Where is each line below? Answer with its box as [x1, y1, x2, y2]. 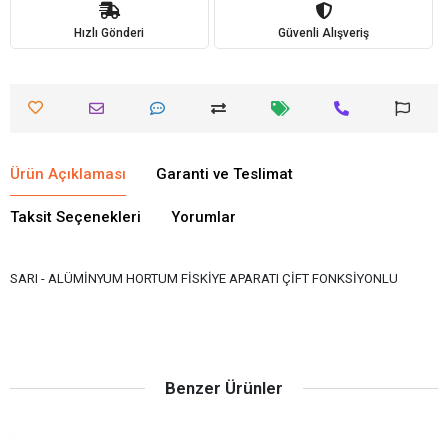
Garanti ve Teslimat [156, 165, 293, 183]
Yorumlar [171, 208, 236, 226]
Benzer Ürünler [165, 378, 283, 398]
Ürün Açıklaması [10, 165, 126, 183]
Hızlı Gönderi [74, 25, 145, 40]
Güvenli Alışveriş [277, 25, 369, 40]
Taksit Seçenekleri [10, 208, 141, 226]
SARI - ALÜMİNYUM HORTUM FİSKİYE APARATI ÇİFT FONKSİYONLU [10, 271, 398, 286]
